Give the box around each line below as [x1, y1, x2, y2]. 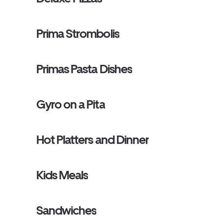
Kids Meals [36, 168, 88, 182]
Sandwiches [36, 203, 97, 218]
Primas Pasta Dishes [36, 62, 132, 76]
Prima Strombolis [36, 27, 119, 41]
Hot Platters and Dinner [36, 133, 149, 147]
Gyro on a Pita [36, 97, 105, 111]
